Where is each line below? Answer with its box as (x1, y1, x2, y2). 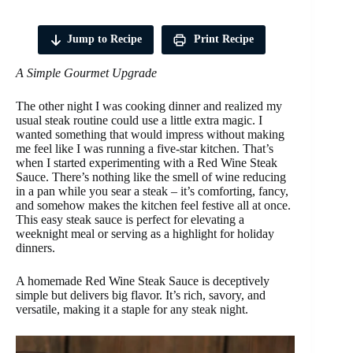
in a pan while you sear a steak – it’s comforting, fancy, (16, 184, 288, 198)
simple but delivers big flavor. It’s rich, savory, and (16, 288, 266, 302)
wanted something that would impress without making (16, 127, 284, 141)
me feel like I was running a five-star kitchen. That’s (16, 141, 273, 155)
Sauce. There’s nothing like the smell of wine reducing (16, 169, 286, 184)
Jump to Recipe (66, 33, 142, 45)
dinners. (16, 240, 55, 255)
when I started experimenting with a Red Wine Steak (16, 155, 277, 169)
